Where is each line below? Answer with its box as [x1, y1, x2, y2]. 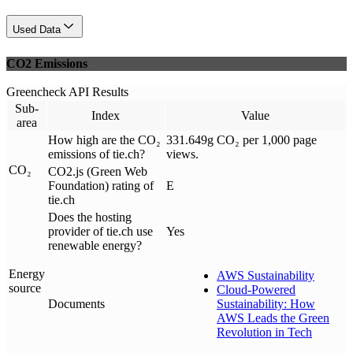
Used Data [13, 23, 61, 35]
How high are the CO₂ [48, 133, 161, 147]
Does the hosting [48, 210, 132, 225]
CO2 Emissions [6, 57, 87, 71]
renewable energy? [48, 239, 142, 253]
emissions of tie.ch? [48, 147, 145, 162]
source [9, 281, 41, 295]
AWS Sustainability [217, 269, 314, 283]
